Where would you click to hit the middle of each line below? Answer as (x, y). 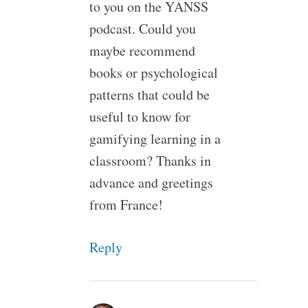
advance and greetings (151, 182)
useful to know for (140, 116)
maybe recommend (142, 50)
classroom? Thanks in (150, 160)
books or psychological (153, 72)
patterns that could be (149, 94)
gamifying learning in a (155, 138)
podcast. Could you (142, 28)
